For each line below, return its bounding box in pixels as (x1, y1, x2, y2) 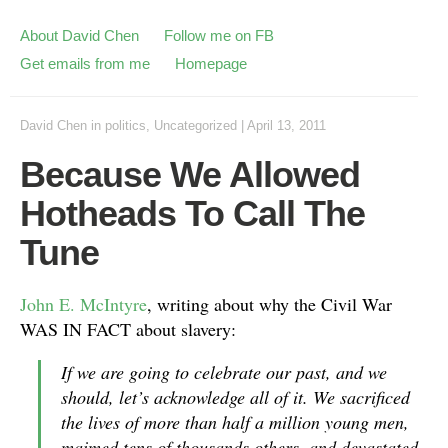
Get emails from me (20, 55, 150, 72)
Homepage (175, 55, 247, 72)
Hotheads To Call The (20, 193, 365, 234)
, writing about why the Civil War (147, 292, 392, 316)
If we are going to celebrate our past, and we (61, 360, 387, 384)
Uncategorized (154, 118, 237, 133)
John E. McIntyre (20, 292, 147, 316)
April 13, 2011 (247, 118, 326, 133)
